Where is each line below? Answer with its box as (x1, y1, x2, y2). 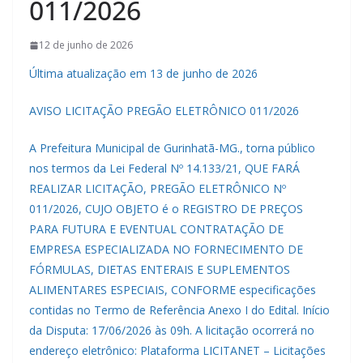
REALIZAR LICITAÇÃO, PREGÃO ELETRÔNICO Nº (29, 181, 286, 197)
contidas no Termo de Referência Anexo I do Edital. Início (29, 302, 330, 318)
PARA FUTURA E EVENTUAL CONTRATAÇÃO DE (29, 221, 284, 237)
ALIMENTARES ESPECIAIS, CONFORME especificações (29, 282, 316, 298)
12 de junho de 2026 (39, 38, 133, 53)
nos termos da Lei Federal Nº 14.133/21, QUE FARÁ (29, 160, 300, 177)
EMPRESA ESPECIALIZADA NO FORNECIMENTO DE (29, 241, 303, 258)
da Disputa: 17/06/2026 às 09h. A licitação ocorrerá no (29, 322, 314, 339)
